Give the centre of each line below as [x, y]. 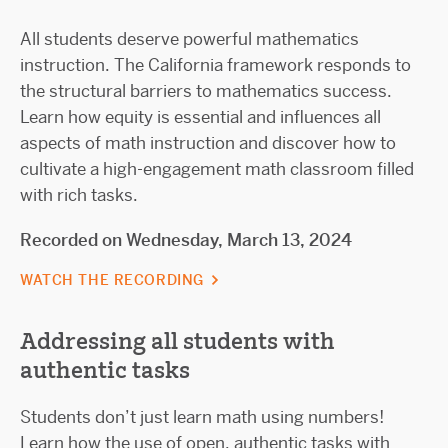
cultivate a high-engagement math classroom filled [217, 169]
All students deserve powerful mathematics [189, 39]
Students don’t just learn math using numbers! [202, 416]
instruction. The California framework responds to [215, 65]
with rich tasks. [79, 195]
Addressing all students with [177, 340]
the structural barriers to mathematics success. [206, 91]
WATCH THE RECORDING [114, 279]
